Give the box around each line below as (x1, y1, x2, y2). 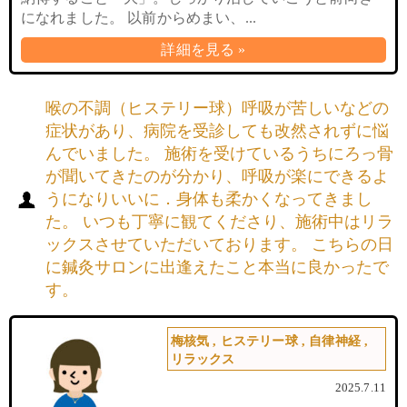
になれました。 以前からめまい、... (21, 10, 257, 25)
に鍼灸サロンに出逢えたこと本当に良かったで (45, 258, 389, 276)
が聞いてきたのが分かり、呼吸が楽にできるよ (45, 167, 389, 185)
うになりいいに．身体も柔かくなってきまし (45, 190, 372, 208)
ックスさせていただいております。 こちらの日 (45, 235, 393, 253)
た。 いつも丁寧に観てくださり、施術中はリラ (45, 213, 393, 231)
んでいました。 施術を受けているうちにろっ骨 (45, 144, 393, 163)
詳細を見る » (161, 42, 246, 57)
